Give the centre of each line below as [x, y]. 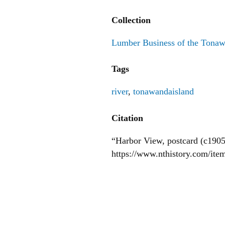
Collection [131, 20]
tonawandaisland [163, 92]
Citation [127, 118]
